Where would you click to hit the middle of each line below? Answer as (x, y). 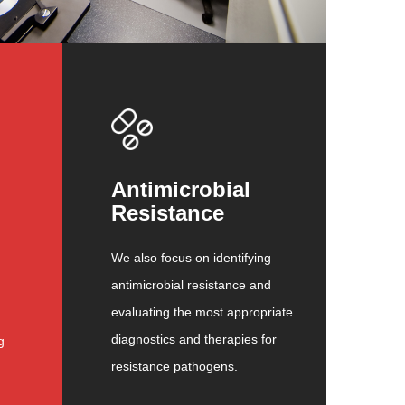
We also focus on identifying (191, 257)
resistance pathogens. (174, 366)
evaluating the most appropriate (202, 311)
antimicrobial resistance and (191, 284)
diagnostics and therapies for (193, 339)
